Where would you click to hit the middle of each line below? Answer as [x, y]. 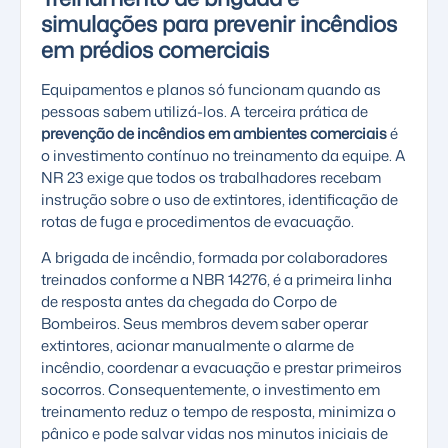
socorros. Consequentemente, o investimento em [210, 390]
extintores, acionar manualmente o [163, 346]
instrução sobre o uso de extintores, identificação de [219, 199]
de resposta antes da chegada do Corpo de [189, 302]
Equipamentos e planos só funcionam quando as [211, 89]
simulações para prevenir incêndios [219, 23]
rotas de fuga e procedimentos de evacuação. [197, 221]
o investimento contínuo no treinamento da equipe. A [223, 155]
